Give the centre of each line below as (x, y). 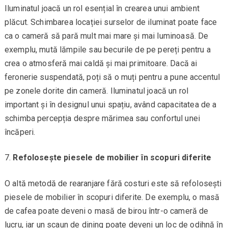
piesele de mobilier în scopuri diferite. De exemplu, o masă (112, 197)
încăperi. (20, 132)
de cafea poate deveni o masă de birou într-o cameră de (106, 211)
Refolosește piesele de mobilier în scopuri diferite (112, 158)
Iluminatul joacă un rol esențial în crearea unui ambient (102, 9)
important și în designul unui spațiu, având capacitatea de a (110, 105)
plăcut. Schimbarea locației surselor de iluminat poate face (111, 22)
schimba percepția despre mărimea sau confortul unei (102, 119)
